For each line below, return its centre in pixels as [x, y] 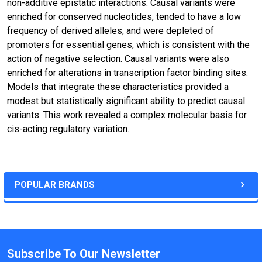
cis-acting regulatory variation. [68, 129]
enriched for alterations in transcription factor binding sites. [127, 73]
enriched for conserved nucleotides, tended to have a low [124, 17]
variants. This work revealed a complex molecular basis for [127, 115]
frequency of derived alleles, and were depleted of [111, 31]
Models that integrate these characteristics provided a [118, 87]
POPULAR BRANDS [55, 185]
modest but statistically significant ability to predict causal [126, 101]
